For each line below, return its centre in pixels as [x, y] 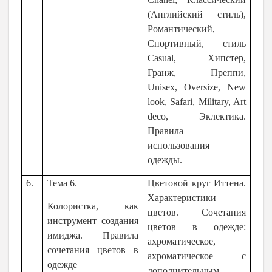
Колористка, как [93, 206]
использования [179, 146]
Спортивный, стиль [197, 44]
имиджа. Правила [93, 235]
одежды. [165, 160]
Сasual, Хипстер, [197, 58]
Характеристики [182, 198]
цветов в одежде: [197, 227]
